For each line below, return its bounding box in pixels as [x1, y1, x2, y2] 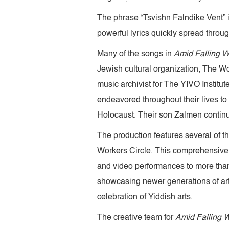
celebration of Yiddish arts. [97, 193, 193, 201]
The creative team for [97, 213, 175, 222]
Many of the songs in [97, 50, 174, 58]
